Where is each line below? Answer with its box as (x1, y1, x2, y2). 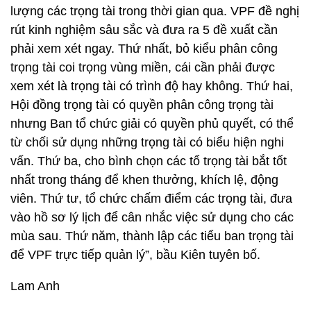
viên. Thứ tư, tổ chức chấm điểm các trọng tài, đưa (10, 192, 292, 205)
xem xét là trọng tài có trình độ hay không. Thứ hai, (10, 79, 293, 93)
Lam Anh (10, 279, 60, 293)
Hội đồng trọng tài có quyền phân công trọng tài (10, 98, 274, 112)
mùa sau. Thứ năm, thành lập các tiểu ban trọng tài (10, 229, 294, 243)
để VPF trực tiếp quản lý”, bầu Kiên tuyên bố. (10, 248, 260, 262)
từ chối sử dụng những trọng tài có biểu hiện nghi (10, 135, 284, 149)
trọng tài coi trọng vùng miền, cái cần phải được (10, 60, 275, 74)
